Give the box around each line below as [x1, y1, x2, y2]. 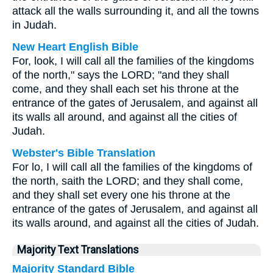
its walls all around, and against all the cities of [12, 111, 237, 123]
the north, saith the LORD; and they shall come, [12, 175, 243, 187]
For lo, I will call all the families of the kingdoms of [12, 161, 252, 173]
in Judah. [12, 19, 57, 31]
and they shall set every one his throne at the [12, 189, 230, 201]
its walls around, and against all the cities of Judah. [12, 217, 259, 229]
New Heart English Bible [12, 41, 138, 53]
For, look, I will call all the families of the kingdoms [12, 55, 254, 67]
